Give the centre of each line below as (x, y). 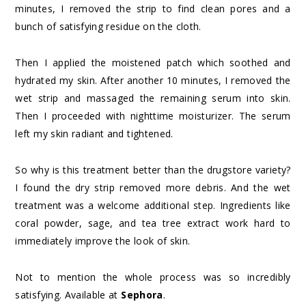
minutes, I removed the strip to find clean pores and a (153, 8)
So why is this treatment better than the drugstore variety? (153, 169)
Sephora (142, 294)
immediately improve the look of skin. (103, 240)
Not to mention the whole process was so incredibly (153, 277)
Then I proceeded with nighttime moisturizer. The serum (153, 115)
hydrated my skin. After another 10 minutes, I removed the (153, 80)
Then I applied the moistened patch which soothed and (153, 62)
